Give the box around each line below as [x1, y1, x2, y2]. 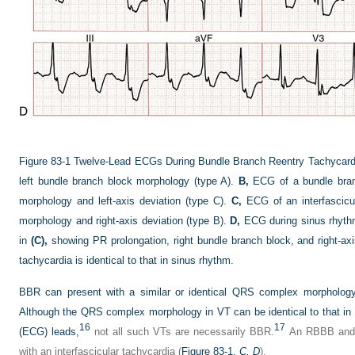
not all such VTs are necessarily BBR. [90, 326, 275, 338]
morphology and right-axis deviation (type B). [19, 215, 230, 227]
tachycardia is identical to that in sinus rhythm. [19, 254, 234, 266]
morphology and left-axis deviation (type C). [19, 195, 231, 207]
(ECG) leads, [19, 326, 80, 338]
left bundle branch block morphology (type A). [19, 175, 239, 187]
